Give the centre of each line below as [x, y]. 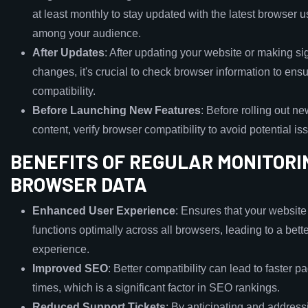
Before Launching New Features [117, 110]
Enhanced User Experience [104, 211]
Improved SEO [70, 268]
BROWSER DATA [79, 184]
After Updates [68, 53]
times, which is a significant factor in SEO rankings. [156, 288]
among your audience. [87, 33]
